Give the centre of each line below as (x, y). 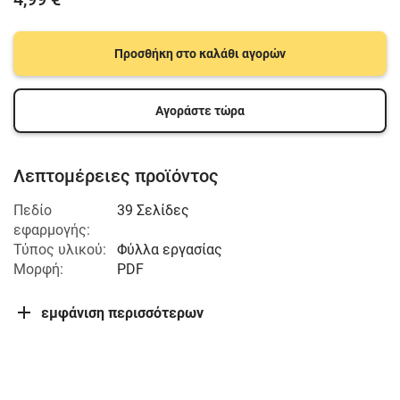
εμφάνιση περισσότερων (122, 312)
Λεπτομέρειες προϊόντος (116, 176)
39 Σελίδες (153, 210)
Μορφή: (38, 269)
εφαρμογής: (52, 230)
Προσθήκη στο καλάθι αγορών (200, 54)
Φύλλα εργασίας (170, 250)
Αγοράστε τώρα (200, 111)
